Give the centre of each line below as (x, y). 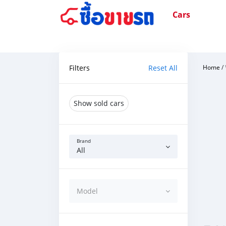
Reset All (163, 68)
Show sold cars (99, 103)
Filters (79, 68)
